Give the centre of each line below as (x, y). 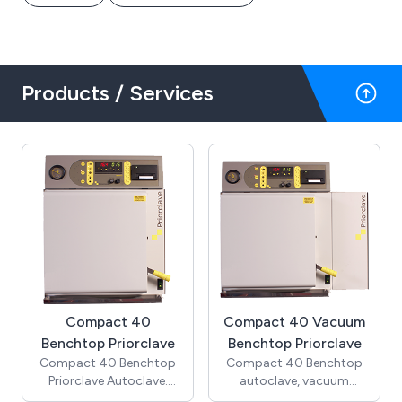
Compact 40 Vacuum (294, 322)
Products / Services (118, 93)
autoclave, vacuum (294, 381)
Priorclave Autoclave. (108, 381)
